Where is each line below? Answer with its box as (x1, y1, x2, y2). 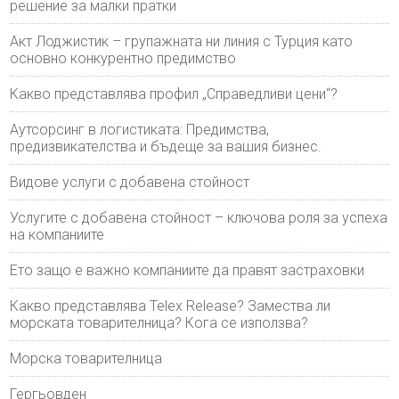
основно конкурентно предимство (10, 49, 237, 67)
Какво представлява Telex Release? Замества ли (10, 297, 331, 314)
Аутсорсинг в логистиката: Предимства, (10, 120, 270, 138)
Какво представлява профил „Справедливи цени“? (10, 85, 338, 102)
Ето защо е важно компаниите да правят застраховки (10, 261, 365, 279)
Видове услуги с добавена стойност (10, 173, 250, 191)
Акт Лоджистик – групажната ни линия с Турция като (10, 32, 354, 50)
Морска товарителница (10, 349, 163, 367)
